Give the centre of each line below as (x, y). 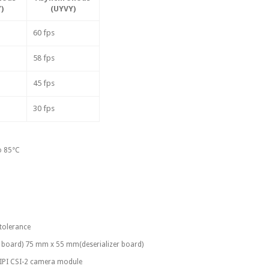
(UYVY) (63, 9)
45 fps (44, 83)
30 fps (44, 109)
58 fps (44, 58)
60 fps (44, 33)
